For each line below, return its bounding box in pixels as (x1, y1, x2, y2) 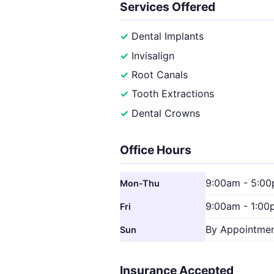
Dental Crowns (131, 106, 201, 119)
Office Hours (120, 142, 191, 157)
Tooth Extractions (131, 87, 215, 100)
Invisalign (131, 49, 175, 62)
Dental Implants (131, 30, 204, 43)
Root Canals (131, 68, 188, 81)
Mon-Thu (120, 177, 160, 188)
